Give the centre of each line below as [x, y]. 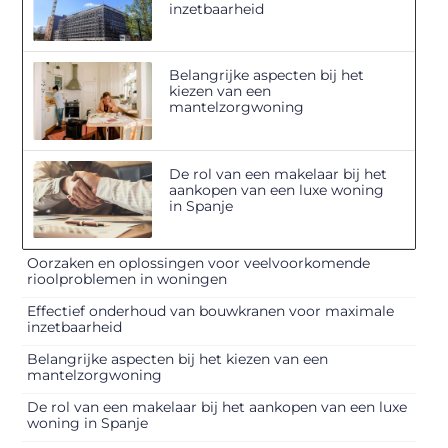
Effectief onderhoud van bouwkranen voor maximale [211, 310]
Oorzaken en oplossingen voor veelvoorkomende [199, 262]
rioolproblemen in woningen [127, 278]
